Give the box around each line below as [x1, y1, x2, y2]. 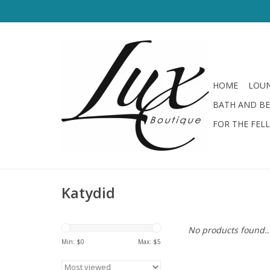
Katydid [61, 183, 115, 203]
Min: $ [61, 237, 81, 246]
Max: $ [138, 237, 157, 246]
